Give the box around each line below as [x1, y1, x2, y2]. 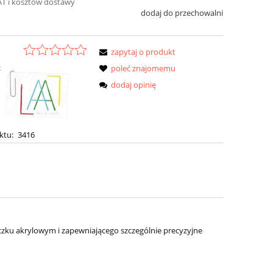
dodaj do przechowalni [140, 7, 223, 19]
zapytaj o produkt [111, 46, 176, 57]
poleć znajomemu [111, 62, 176, 74]
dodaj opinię [111, 79, 157, 90]
